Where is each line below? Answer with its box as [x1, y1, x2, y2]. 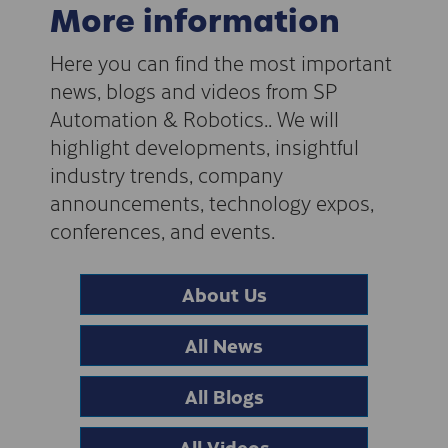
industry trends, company [50, 158, 283, 189]
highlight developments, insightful [50, 130, 359, 161]
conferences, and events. [50, 214, 275, 245]
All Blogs [184, 381, 264, 410]
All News [185, 330, 263, 359]
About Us [181, 279, 267, 308]
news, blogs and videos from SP [50, 74, 337, 105]
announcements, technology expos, [50, 186, 374, 217]
